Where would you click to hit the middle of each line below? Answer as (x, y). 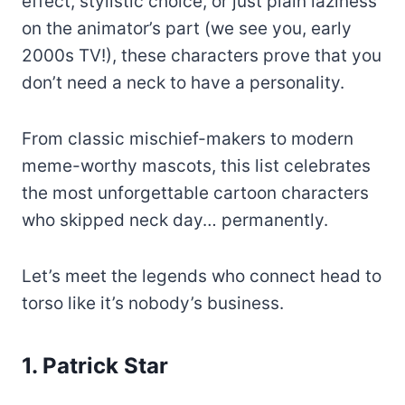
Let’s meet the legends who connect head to (202, 276)
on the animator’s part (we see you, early (187, 28)
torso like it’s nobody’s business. (153, 303)
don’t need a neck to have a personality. (183, 82)
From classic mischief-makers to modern (188, 138)
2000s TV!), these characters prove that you (202, 55)
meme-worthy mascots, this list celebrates (196, 165)
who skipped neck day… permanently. (175, 220)
